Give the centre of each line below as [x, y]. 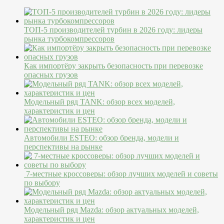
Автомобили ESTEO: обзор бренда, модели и [101, 137]
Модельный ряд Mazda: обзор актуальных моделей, [111, 209]
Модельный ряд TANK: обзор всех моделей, [99, 101]
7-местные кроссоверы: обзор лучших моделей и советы [121, 173]
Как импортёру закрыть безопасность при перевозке [113, 65]
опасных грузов [51, 74]
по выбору [42, 182]
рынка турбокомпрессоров [69, 38]
